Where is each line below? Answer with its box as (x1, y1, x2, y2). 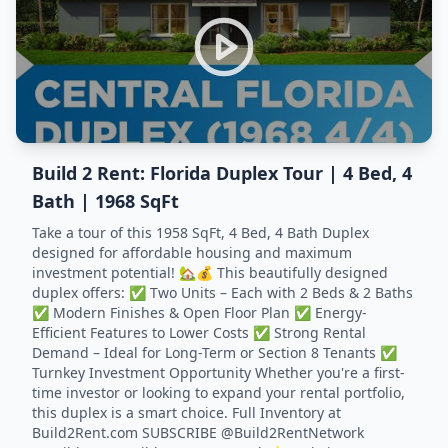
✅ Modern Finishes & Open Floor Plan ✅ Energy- (32, 303, 367, 322)
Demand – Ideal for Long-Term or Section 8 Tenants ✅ (32, 343, 397, 362)
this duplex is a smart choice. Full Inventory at (32, 403, 341, 422)
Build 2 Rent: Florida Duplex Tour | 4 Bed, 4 (32, 161, 412, 185)
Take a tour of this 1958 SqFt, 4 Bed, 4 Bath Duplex (32, 223, 369, 242)
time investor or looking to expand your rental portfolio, (32, 383, 405, 402)
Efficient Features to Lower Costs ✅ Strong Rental (32, 323, 366, 342)
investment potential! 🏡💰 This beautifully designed (32, 263, 388, 282)
